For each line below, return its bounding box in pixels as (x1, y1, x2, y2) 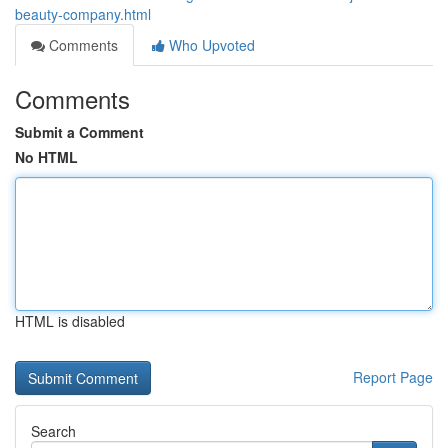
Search (31, 421, 76, 441)
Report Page (353, 367, 433, 387)
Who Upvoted (165, 35, 255, 55)
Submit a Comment (15, 122, 144, 142)
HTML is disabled (15, 311, 125, 331)
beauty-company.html (15, 4, 151, 24)
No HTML (15, 147, 78, 167)
